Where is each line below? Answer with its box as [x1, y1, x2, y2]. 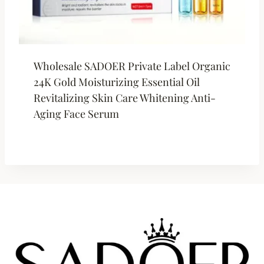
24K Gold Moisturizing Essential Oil [33, 74, 200, 89]
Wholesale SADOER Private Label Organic [33, 58, 230, 73]
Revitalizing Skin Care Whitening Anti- [33, 90, 216, 105]
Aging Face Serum [33, 106, 119, 121]
